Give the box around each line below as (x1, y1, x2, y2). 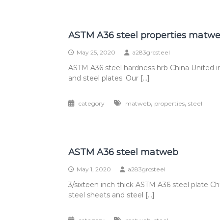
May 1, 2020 (77, 165, 111, 173)
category (79, 100, 105, 107)
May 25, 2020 (77, 49, 116, 56)
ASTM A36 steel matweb (68, 147, 179, 158)
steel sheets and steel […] (68, 191, 155, 199)
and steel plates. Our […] (68, 74, 150, 82)
